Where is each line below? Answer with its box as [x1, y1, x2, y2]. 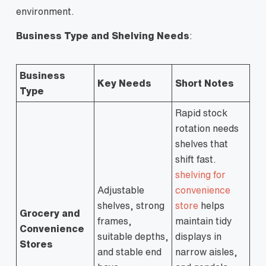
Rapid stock [175, 108, 227, 118]
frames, [97, 216, 132, 226]
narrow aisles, [175, 247, 237, 256]
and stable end [97, 247, 161, 256]
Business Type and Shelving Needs [16, 31, 189, 40]
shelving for [175, 170, 226, 179]
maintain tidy [175, 216, 232, 226]
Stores [20, 239, 53, 249]
